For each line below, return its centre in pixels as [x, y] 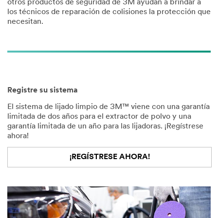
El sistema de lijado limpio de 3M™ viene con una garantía [109, 107]
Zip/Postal [33, 149]
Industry [29, 195]
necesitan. [25, 22]
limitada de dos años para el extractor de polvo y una [99, 117]
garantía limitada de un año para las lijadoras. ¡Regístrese [105, 126]
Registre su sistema [43, 90]
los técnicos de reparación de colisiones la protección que [109, 12]
